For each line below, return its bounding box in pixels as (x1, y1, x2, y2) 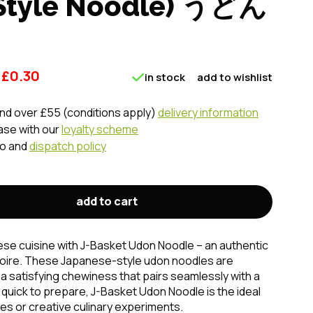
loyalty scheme (61, 122, 138, 137)
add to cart (75, 194, 138, 209)
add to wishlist (197, 70, 272, 85)
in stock (145, 70, 185, 85)
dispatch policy (29, 138, 106, 154)
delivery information (158, 105, 259, 120)
